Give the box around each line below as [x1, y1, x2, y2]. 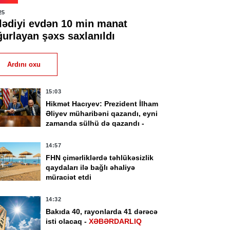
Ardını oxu [7, 61, 41, 68]
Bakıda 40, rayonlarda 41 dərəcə [45, 207, 158, 216]
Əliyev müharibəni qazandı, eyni [45, 109, 158, 118]
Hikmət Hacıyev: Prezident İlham [45, 100, 158, 108]
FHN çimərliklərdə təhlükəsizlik [45, 154, 154, 162]
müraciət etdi [45, 173, 91, 181]
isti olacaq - [45, 217, 89, 225]
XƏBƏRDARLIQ [88, 217, 142, 225]
